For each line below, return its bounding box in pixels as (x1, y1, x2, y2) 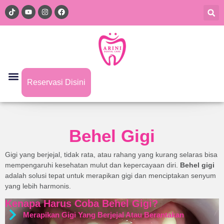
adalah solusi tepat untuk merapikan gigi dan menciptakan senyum (5, 171, 216, 179)
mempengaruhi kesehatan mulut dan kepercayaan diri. (5, 161, 180, 169)
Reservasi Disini (27, 78, 85, 86)
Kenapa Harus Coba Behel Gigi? (5, 198, 158, 209)
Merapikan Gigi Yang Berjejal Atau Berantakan (23, 210, 184, 219)
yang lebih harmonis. (5, 182, 71, 190)
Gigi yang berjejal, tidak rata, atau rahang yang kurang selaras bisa (5, 150, 217, 158)
